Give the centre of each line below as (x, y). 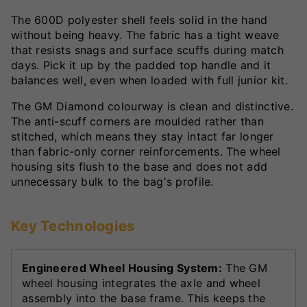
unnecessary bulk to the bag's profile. (112, 181)
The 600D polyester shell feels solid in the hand (139, 20)
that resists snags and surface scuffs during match (147, 50)
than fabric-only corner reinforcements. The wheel (146, 151)
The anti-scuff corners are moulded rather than (137, 121)
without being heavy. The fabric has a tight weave (145, 35)
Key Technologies (73, 225)
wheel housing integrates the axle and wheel (142, 283)
